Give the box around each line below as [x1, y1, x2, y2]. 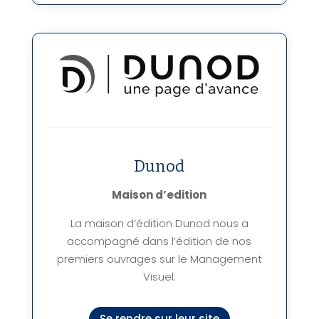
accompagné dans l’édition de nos [67, 233, 252, 249]
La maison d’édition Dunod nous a [70, 215, 249, 231]
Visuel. [142, 268, 176, 284]
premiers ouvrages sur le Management [56, 251, 262, 266]
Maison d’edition [112, 187, 207, 202]
